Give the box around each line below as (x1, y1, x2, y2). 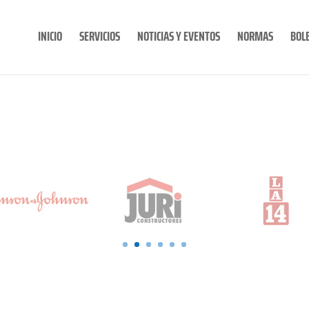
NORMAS (237, 25, 273, 47)
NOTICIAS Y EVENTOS (137, 25, 220, 47)
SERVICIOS (79, 25, 120, 47)
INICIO (37, 25, 62, 47)
